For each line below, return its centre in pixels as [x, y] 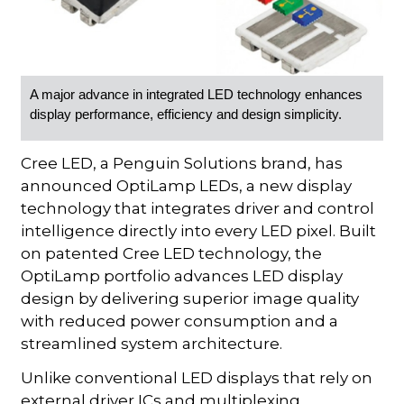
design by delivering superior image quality [190, 298]
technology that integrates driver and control [198, 208]
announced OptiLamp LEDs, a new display [187, 185]
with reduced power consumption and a [180, 321]
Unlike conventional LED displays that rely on [197, 377]
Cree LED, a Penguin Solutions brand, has [182, 163]
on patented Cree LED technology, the [172, 253]
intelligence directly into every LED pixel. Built [199, 230]
